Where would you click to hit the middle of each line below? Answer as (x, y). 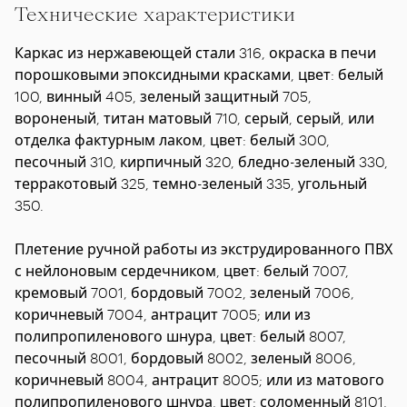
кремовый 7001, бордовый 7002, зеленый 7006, (184, 292)
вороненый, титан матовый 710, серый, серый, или (194, 118)
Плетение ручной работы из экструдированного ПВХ (203, 248)
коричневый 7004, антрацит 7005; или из (163, 314)
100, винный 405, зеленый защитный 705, (163, 96)
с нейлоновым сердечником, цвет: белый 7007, (182, 270)
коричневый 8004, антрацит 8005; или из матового (199, 379)
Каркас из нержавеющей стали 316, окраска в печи (195, 52)
